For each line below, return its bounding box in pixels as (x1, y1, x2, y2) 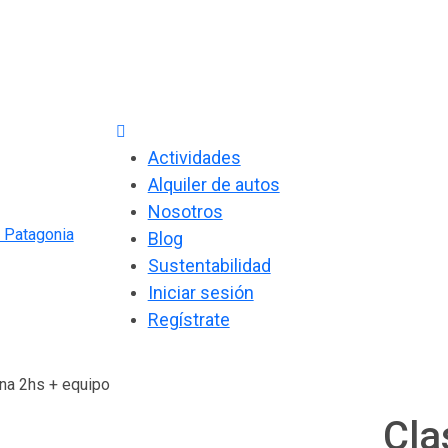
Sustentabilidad (147, 255, 271, 276)
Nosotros (147, 201, 223, 222)
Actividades (147, 147, 241, 168)
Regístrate (147, 309, 230, 330)
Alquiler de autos (147, 174, 280, 195)
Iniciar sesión (147, 282, 254, 303)
